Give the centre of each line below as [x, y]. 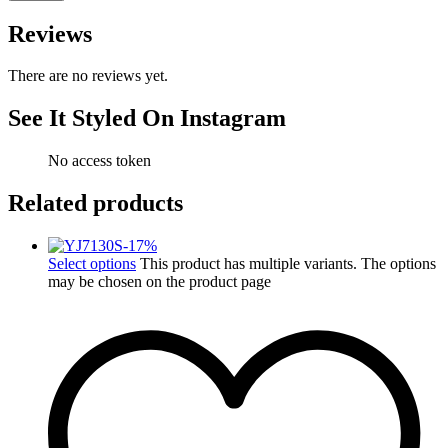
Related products [95, 203]
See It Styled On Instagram [147, 118]
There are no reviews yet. [88, 76]
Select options [92, 264]
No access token [99, 161]
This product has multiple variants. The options [288, 264]
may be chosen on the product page [159, 282]
